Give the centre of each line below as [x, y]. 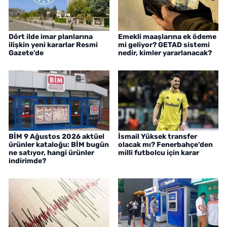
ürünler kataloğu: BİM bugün [59, 145]
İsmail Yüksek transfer [157, 137]
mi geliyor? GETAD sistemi [164, 45]
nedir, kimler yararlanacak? [165, 53]
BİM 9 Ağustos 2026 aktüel [56, 137]
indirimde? [27, 161]
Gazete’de [26, 53]
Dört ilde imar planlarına [51, 37]
